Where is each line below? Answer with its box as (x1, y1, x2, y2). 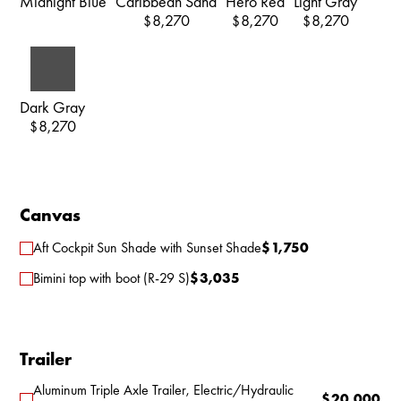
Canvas (20, 203, 81, 226)
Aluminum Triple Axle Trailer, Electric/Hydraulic (33, 380, 294, 399)
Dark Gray (20, 97, 86, 117)
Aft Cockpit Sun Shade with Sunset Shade (33, 238, 262, 257)
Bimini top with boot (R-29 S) (33, 269, 191, 287)
